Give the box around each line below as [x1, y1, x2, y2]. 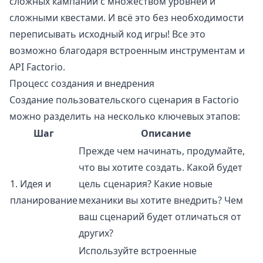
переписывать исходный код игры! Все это [9, 28, 205, 41]
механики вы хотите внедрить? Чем [79, 194, 243, 207]
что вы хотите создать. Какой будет [79, 161, 242, 174]
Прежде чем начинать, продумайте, [79, 144, 245, 158]
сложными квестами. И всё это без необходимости [9, 11, 244, 25]
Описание [141, 127, 191, 140]
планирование [10, 194, 77, 207]
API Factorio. [9, 60, 65, 74]
